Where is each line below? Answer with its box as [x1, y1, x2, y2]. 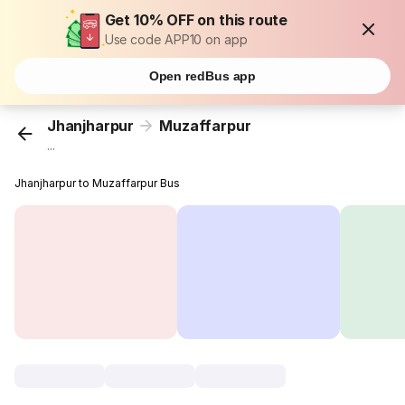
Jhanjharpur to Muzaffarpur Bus [14, 176, 181, 191]
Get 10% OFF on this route [104, 11, 288, 29]
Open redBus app [148, 69, 257, 83]
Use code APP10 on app [104, 32, 248, 47]
